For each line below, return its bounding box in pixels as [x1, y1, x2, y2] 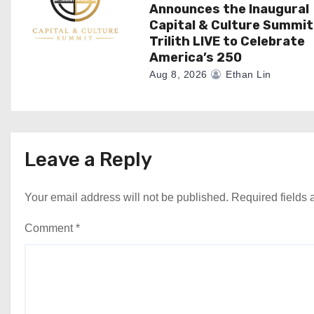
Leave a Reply [25, 147, 152, 171]
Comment [25, 221, 76, 234]
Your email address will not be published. [25, 191, 228, 203]
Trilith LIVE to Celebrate [149, 33, 306, 49]
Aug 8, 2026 [149, 68, 207, 80]
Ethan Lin [222, 68, 271, 80]
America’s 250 [149, 49, 243, 65]
